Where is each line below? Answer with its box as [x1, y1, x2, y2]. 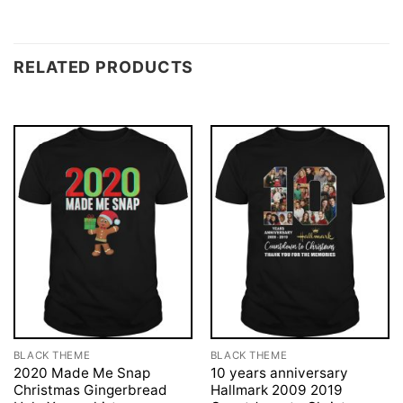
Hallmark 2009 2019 [210, 381, 343, 399]
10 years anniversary [210, 363, 348, 381]
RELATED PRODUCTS [13, 57, 194, 76]
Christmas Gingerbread [13, 381, 167, 399]
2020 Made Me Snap [13, 363, 150, 381]
